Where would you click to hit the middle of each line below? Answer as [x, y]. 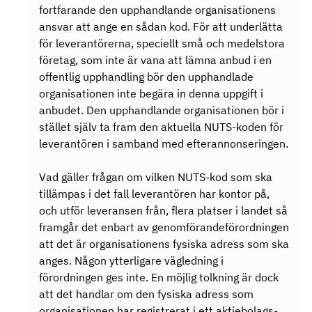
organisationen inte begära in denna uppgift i [151, 93]
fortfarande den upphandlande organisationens [157, 10]
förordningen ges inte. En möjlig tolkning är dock [159, 277]
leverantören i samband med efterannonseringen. [164, 143]
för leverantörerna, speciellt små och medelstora [162, 43]
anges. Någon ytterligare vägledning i [131, 260]
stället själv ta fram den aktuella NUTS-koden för [161, 127]
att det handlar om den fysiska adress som [146, 294]
